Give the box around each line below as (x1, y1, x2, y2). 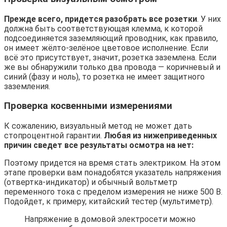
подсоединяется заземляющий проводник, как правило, (4, 33, 218, 43)
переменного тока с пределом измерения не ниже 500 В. (4, 187, 222, 197)
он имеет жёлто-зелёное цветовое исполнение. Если (4, 43, 208, 53)
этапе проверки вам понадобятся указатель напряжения (4, 168, 221, 178)
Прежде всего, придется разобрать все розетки (4, 14, 197, 24)
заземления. (4, 81, 50, 91)
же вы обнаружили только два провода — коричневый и (4, 62, 220, 72)
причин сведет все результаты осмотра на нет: (4, 140, 194, 150)
